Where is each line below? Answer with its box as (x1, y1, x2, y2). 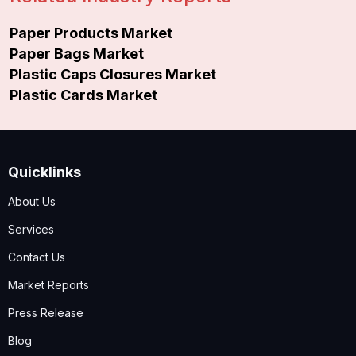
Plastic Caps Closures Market (10, 65, 216, 83)
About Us (8, 194, 56, 208)
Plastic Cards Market (10, 86, 157, 103)
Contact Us (8, 250, 65, 264)
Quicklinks (8, 163, 81, 180)
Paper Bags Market (10, 44, 144, 62)
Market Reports (8, 277, 89, 292)
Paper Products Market (10, 24, 172, 41)
